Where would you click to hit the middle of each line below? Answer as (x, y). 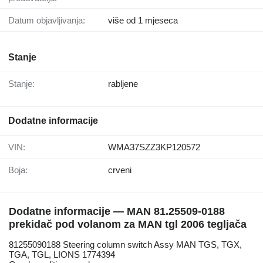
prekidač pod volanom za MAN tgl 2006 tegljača (128, 225)
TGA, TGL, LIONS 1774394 (62, 255)
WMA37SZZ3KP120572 (154, 147)
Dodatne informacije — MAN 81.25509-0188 (117, 212)
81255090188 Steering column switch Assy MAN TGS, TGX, (125, 245)
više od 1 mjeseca (143, 21)
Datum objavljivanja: (50, 21)
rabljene (123, 84)
